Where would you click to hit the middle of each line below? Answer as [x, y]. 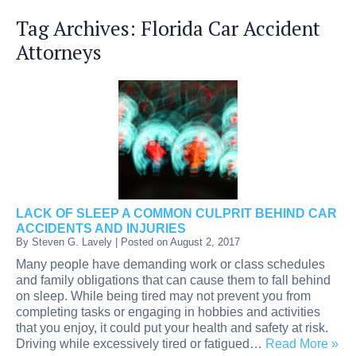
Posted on [145, 242]
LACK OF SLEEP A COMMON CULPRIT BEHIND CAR [176, 213]
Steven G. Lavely [72, 242]
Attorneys [59, 52]
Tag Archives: [78, 28]
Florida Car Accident [230, 28]
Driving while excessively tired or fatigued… [141, 343]
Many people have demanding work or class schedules [170, 264]
